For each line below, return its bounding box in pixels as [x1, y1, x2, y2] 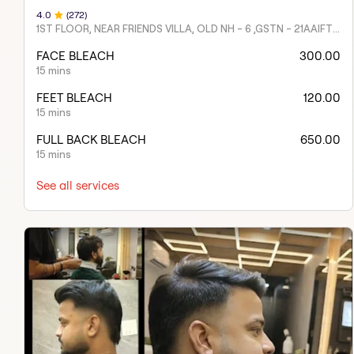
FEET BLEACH [36, 90, 112, 106]
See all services [36, 178, 119, 194]
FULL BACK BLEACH [36, 132, 146, 148]
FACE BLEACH [36, 48, 115, 64]
